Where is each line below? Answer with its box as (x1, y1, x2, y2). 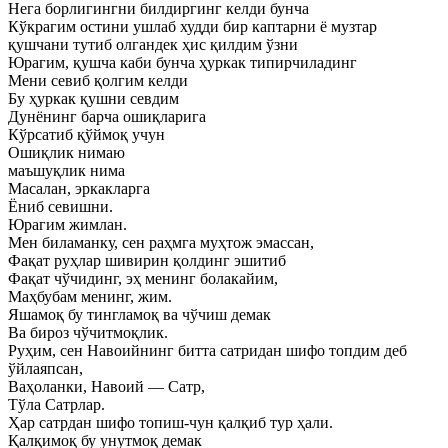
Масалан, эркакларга (8, 180, 150, 197)
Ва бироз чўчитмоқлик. (8, 324, 168, 341)
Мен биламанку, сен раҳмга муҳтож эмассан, (8, 234, 314, 251)
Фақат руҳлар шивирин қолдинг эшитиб (8, 252, 286, 269)
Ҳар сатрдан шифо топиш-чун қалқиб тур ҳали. (8, 414, 333, 431)
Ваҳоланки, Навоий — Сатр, (8, 378, 205, 395)
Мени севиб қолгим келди (8, 72, 188, 89)
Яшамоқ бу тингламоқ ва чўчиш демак (8, 306, 271, 323)
